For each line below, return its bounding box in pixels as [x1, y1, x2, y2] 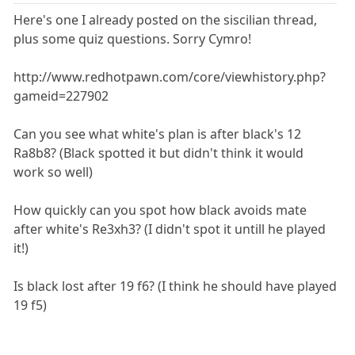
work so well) [13, 163, 94, 181]
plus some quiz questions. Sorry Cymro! [13, 30, 252, 48]
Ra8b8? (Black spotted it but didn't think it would [13, 144, 304, 162]
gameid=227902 [13, 87, 109, 105]
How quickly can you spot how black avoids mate [13, 201, 307, 219]
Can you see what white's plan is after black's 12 [13, 125, 302, 143]
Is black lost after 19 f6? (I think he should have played [13, 277, 338, 296]
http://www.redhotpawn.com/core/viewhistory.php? [13, 68, 326, 86]
